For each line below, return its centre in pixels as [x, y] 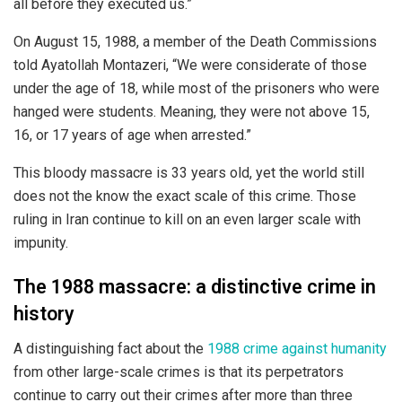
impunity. [41, 242]
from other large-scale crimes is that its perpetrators [179, 371]
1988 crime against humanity [297, 348]
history [44, 315]
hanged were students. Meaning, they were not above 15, [192, 111]
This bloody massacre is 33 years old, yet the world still [189, 172]
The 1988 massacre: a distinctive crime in [195, 288]
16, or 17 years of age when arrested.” [132, 135]
